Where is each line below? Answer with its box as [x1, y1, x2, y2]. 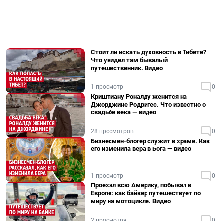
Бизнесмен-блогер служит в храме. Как [91, 137, 210, 145]
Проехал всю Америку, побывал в [91, 182, 191, 189]
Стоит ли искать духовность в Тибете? [91, 48, 206, 56]
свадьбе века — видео [91, 109, 156, 116]
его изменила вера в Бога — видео [91, 145, 191, 152]
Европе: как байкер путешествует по [91, 189, 201, 197]
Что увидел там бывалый [91, 56, 168, 64]
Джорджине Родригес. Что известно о [91, 101, 206, 108]
